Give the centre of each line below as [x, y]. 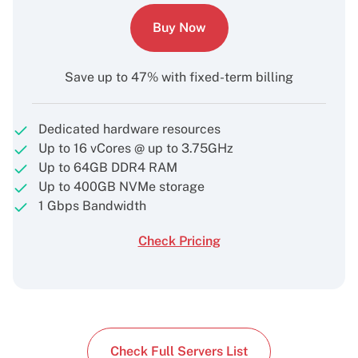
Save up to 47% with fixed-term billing [179, 77]
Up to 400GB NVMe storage [121, 187]
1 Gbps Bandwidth [92, 206]
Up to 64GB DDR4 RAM [108, 167]
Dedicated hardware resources [129, 129]
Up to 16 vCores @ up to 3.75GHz [136, 148]
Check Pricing [179, 241]
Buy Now [179, 28]
